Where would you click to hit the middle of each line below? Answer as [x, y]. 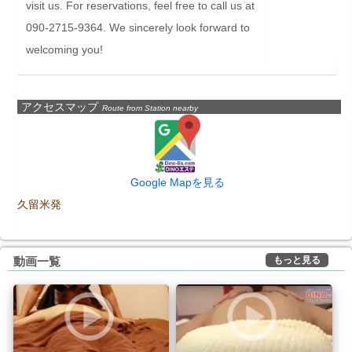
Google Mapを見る [177, 182]
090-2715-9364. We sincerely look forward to [138, 27]
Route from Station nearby [150, 108]
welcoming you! [64, 49]
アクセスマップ [60, 106]
